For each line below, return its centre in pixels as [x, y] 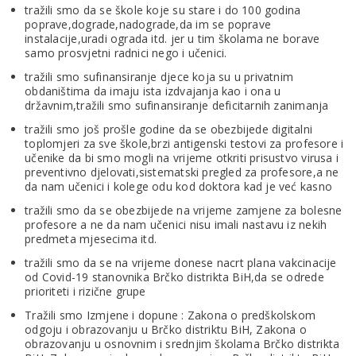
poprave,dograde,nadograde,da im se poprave [148, 24]
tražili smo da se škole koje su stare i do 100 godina [163, 10]
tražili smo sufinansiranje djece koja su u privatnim [159, 76]
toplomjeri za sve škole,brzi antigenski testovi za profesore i [184, 143]
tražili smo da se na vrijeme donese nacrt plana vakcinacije [181, 262]
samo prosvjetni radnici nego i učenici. [126, 52]
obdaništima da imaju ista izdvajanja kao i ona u [153, 91]
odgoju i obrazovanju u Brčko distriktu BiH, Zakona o [166, 329]
